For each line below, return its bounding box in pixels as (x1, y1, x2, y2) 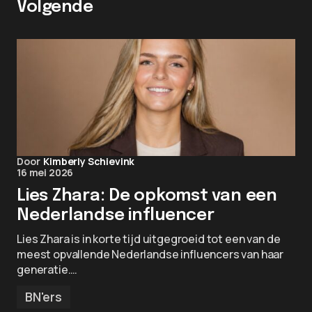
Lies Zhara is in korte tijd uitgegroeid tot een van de (17, 231, 281, 247)
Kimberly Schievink (43, 155, 135, 168)
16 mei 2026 (17, 166, 74, 179)
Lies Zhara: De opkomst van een (17, 187, 277, 205)
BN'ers (25, 288, 62, 305)
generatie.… (17, 262, 78, 277)
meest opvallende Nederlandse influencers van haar (17, 247, 284, 262)
